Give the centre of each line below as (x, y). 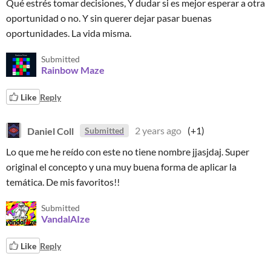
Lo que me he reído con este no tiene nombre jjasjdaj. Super (128, 152)
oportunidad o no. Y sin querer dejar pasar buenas (109, 18)
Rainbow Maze (73, 70)
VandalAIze (66, 219)
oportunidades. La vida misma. (69, 33)
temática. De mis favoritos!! (63, 182)
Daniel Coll (51, 130)
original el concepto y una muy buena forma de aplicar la (121, 167)
